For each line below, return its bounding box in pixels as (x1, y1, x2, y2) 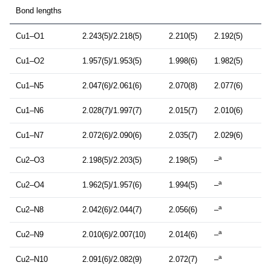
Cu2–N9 (16, 230, 44, 240)
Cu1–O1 (16, 31, 44, 41)
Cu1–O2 (16, 56, 44, 66)
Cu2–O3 (16, 155, 44, 165)
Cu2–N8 (16, 205, 44, 215)
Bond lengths (16, 6, 62, 16)
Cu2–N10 (16, 255, 48, 264)
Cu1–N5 (16, 81, 44, 91)
